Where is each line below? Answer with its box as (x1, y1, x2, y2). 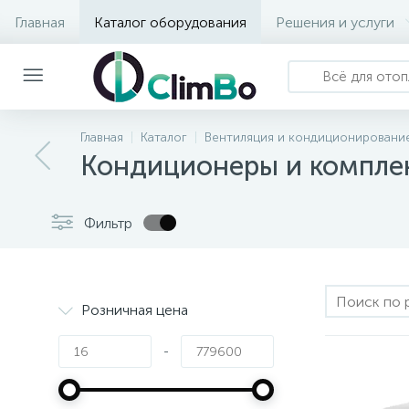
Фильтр (84, 214, 132, 232)
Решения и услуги (276, 13, 394, 31)
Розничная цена (81, 301, 188, 319)
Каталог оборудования (94, 13, 246, 31)
